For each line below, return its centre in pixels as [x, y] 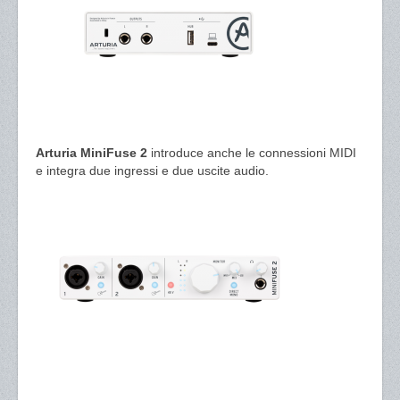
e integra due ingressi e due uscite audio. [152, 171]
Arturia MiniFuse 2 [92, 153]
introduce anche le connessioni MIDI [252, 153]
